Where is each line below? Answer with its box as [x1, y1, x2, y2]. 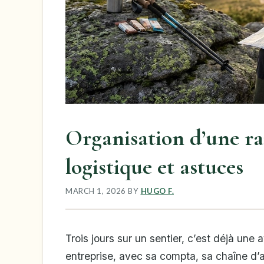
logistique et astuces [65, 153, 243, 181]
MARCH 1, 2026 [65, 186, 126, 196]
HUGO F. [140, 186, 174, 196]
